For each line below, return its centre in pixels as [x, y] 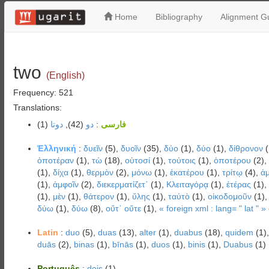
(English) [65, 75]
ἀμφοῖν [65, 184]
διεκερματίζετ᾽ [122, 184]
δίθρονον [246, 148]
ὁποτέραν [55, 160]
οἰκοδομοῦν [229, 196]
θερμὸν [100, 172]
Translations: [37, 107]
